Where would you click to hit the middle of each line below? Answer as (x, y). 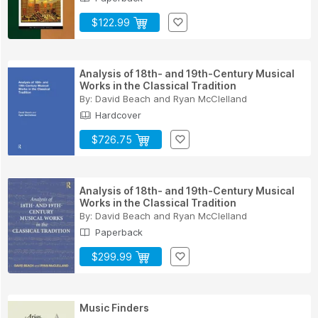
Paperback (117, 232)
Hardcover (117, 115)
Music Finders (114, 307)
